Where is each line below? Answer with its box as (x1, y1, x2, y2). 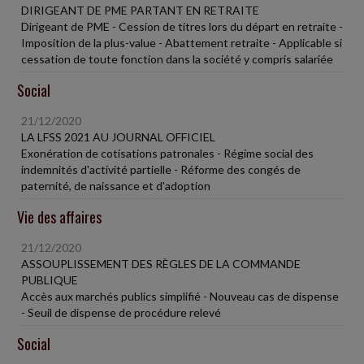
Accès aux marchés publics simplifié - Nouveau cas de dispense (21, 288, 339, 303)
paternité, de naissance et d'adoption (21, 178, 210, 193)
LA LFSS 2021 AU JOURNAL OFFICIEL (21, 129, 215, 144)
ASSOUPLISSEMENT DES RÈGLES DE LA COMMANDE (21, 256, 301, 271)
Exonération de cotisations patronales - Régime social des (21, 145, 314, 160)
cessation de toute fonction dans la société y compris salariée (21, 51, 333, 66)
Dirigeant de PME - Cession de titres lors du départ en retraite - (21, 19, 343, 33)
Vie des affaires (17, 206, 102, 227)
